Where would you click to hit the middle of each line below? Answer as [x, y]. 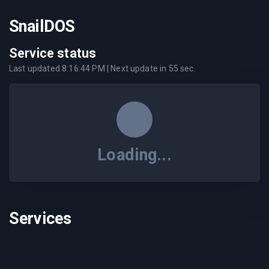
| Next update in [137, 68]
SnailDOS [42, 26]
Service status [53, 53]
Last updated [36, 68]
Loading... [134, 155]
